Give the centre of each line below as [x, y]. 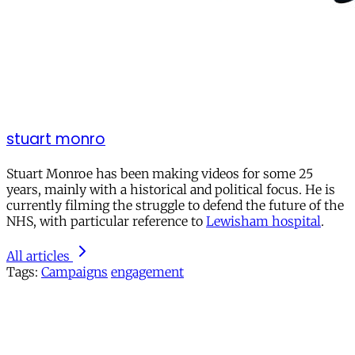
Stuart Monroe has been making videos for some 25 [160, 173]
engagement [147, 271]
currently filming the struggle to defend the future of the [175, 205]
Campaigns [74, 271]
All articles [38, 256]
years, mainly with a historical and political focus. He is [171, 189]
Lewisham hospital [263, 221]
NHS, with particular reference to [106, 221]
